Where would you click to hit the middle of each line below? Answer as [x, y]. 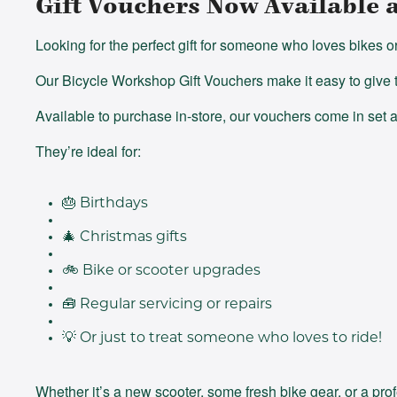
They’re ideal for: [88, 151]
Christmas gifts [132, 237]
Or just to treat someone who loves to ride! [229, 338]
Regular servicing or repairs [174, 304]
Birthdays [112, 203]
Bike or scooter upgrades [170, 271]
